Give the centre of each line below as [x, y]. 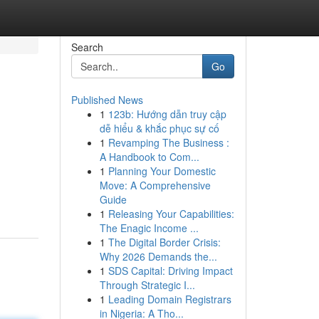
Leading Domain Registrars [169, 299]
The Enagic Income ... [149, 228]
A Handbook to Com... [149, 157]
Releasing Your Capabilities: [171, 214]
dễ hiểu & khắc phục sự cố [159, 128]
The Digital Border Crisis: [164, 242]
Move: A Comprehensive [155, 185]
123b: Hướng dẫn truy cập [167, 114]
